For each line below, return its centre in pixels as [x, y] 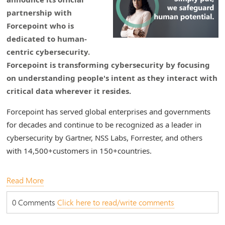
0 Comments [35, 202]
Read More [25, 180]
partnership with [39, 13]
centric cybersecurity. [48, 52]
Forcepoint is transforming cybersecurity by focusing [108, 65]
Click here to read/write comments [116, 202]
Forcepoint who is [40, 26]
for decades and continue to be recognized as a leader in [104, 125]
